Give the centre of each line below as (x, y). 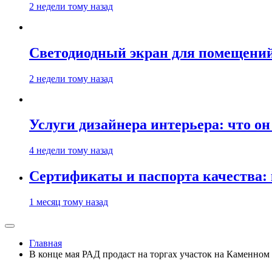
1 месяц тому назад (69, 202)
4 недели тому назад (71, 151)
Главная (46, 243)
